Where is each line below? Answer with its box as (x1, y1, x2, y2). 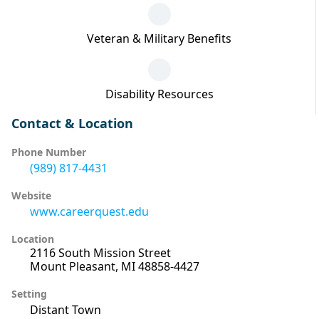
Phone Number (11, 145, 86, 159)
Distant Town (30, 302, 101, 318)
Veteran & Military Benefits (87, 31, 231, 46)
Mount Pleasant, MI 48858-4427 (30, 258, 199, 274)
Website (11, 189, 51, 202)
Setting (11, 287, 47, 300)
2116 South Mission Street (30, 245, 171, 261)
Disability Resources (105, 86, 214, 102)
